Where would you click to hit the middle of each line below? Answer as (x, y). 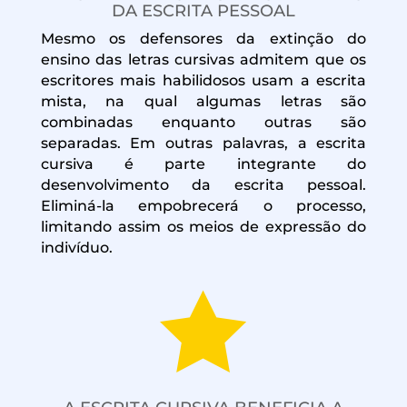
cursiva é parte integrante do (203, 164)
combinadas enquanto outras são (203, 122)
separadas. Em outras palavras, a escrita (203, 143)
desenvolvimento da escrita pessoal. (203, 184)
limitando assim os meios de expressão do (203, 226)
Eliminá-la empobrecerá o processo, (203, 205)
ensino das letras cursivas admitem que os (203, 59)
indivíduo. (76, 247)
